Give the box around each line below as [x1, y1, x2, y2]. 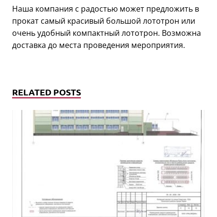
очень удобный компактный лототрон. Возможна [12, 27, 201, 38]
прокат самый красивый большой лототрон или [12, 15, 195, 26]
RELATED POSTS [12, 86, 81, 97]
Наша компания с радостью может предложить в [12, 3, 199, 14]
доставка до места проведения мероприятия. [12, 39, 185, 50]
